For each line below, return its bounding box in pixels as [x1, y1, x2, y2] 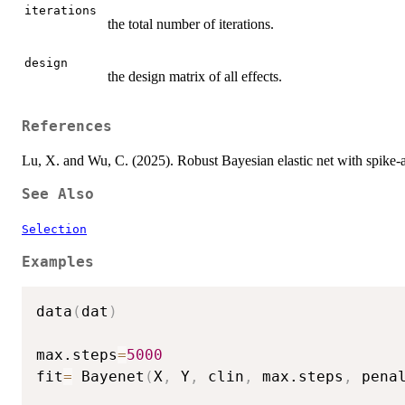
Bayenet [72, 367, 145, 385]
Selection [22, 222, 87, 237]
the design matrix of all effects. [108, 68, 282, 84]
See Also [22, 186, 94, 203]
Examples [22, 254, 94, 271]
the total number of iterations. [108, 15, 274, 32]
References [22, 118, 112, 136]
